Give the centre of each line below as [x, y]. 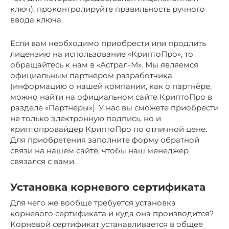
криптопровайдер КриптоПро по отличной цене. [109, 129]
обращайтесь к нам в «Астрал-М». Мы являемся [104, 65]
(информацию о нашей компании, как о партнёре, [111, 86]
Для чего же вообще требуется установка [93, 203]
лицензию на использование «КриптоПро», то [102, 54]
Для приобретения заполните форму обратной [105, 140]
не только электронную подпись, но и [86, 119]
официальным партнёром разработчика [91, 76]
